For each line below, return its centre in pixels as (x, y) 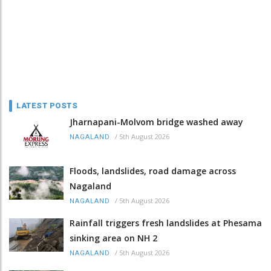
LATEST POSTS (47, 105)
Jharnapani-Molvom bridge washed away (156, 122)
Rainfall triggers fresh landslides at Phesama (166, 223)
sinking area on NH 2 (113, 238)
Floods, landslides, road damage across (153, 171)
